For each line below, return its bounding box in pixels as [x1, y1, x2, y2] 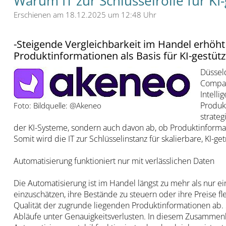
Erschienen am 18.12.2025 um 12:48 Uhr [13, 10, 156, 20]
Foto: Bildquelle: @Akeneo [13, 100, 101, 111]
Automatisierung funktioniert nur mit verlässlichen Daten [13, 155, 214, 167]
